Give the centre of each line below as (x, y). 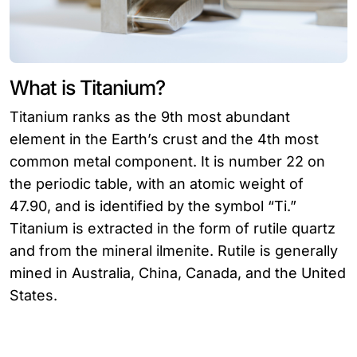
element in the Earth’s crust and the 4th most (164, 139)
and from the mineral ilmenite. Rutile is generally (174, 251)
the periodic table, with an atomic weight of (157, 184)
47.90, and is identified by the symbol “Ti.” (153, 206)
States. (33, 296)
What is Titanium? (87, 88)
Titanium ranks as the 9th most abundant (150, 117)
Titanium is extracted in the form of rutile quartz (173, 229)
